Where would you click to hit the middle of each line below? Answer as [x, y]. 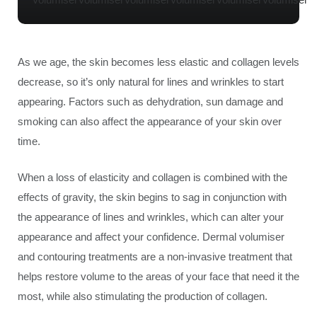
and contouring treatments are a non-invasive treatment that [155, 256]
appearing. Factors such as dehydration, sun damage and [150, 102]
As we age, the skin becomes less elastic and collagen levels [158, 62]
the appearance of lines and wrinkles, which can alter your [151, 217]
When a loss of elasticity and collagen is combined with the [152, 177]
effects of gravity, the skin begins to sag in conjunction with [152, 197]
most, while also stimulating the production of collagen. [143, 296]
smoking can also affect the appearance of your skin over [150, 121]
